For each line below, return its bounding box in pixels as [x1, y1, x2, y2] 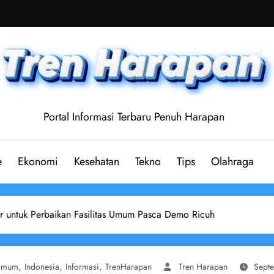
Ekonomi [18, 153, 58, 169]
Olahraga [211, 153, 254, 169]
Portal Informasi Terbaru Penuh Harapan [43, 108, 224, 125]
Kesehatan [74, 153, 119, 169]
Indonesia [24, 260, 59, 273]
